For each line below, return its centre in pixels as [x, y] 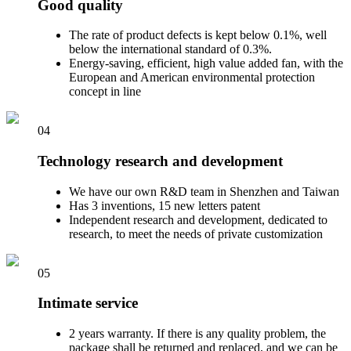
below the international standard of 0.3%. [170, 49]
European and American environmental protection [192, 78]
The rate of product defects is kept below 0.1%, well [198, 35]
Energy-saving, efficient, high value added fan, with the [206, 63]
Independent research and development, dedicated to [198, 219]
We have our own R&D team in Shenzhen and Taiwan [204, 191]
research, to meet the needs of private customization [196, 233]
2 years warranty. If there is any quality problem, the [197, 334]
